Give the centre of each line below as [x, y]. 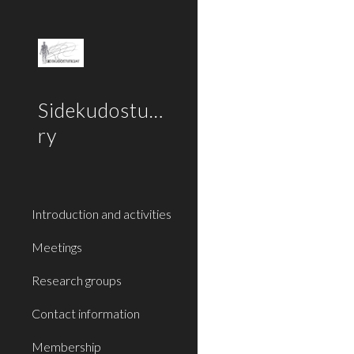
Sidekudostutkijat [118, 110]
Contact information [86, 313]
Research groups [77, 280]
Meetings [57, 247]
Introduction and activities [102, 214]
